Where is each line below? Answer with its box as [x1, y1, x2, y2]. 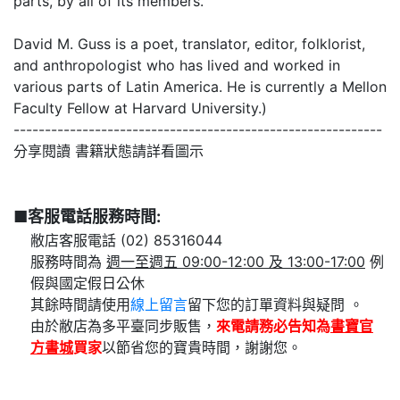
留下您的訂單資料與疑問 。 [349, 295, 363, 313]
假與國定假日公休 [30, 273, 145, 292]
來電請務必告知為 [216, 316, 330, 335]
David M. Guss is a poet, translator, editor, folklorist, [13, 34, 365, 53]
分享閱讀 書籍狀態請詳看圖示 [13, 141, 204, 160]
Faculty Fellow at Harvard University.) [13, 98, 267, 117]
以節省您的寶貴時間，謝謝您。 [102, 337, 302, 356]
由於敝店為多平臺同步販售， [30, 316, 216, 335]
